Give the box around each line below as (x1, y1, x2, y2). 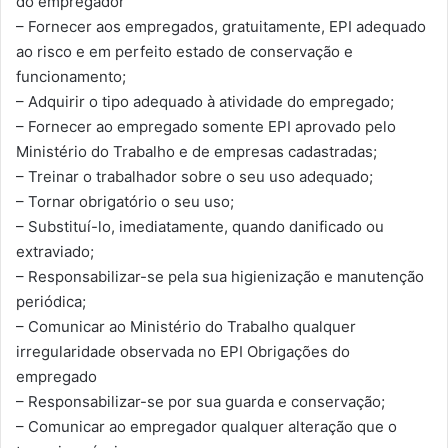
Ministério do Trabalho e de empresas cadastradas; (16, 142, 377, 162)
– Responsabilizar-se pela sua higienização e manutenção (16, 267, 424, 287)
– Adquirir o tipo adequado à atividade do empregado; (16, 92, 394, 112)
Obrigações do (243, 342, 350, 362)
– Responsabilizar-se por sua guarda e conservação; (16, 392, 385, 412)
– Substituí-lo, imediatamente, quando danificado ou (16, 217, 384, 237)
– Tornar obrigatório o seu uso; (16, 192, 234, 212)
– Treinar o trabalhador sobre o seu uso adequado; (16, 167, 373, 187)
